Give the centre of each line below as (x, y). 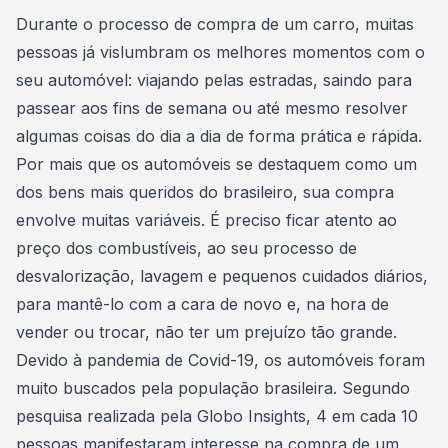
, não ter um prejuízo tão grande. (273, 332)
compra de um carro (276, 24)
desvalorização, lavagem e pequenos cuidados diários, (222, 276)
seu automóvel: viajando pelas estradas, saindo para (214, 80)
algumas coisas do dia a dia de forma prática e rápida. (221, 136)
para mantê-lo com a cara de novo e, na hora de (202, 304)
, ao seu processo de (277, 248)
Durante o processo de (106, 24)
